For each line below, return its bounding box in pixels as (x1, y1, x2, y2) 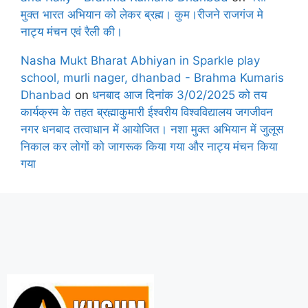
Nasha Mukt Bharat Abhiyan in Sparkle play (21, 53, 260, 67)
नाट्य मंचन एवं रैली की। (21, 24, 122, 38)
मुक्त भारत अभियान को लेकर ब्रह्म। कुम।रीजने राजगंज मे (21, 7, 263, 21)
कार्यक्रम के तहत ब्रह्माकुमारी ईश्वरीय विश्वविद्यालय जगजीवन (21, 104, 273, 119)
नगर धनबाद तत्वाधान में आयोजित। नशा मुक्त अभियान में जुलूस (21, 122, 283, 136)
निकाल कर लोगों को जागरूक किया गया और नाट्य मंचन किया (21, 139, 278, 153)
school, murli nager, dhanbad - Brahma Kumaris (21, 70, 284, 85)
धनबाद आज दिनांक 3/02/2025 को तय (92, 87, 267, 102)
